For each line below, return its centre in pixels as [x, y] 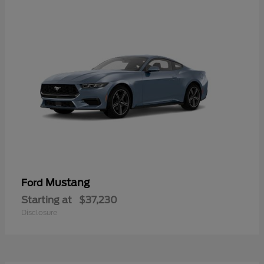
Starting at [47, 200]
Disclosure [39, 212]
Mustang [67, 182]
